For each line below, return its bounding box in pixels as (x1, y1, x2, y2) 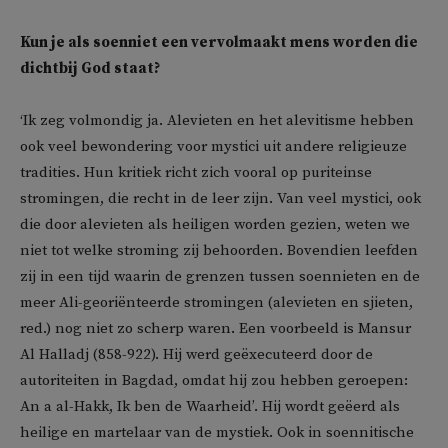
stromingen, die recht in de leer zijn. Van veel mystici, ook (20, 189, 421, 208)
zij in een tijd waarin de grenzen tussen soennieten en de (20, 267, 420, 286)
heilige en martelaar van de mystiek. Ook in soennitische (20, 423, 414, 442)
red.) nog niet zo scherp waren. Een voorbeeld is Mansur (20, 319, 411, 338)
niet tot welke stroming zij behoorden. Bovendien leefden (20, 241, 418, 260)
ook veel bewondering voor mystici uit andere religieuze (20, 137, 407, 156)
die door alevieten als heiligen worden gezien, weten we (20, 215, 410, 234)
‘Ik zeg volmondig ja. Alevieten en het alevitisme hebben (20, 111, 414, 130)
